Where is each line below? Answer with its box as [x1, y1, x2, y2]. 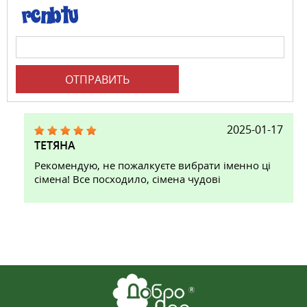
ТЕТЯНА [34, 138, 75, 153]
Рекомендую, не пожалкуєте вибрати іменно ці [34, 158, 271, 172]
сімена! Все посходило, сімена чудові [34, 172, 221, 186]
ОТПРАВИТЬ [65, 71, 130, 87]
